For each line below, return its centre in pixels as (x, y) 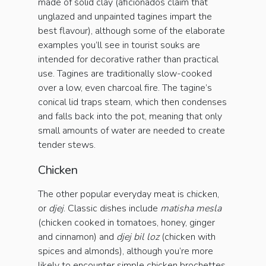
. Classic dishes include (112, 209)
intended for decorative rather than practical (128, 60)
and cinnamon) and (77, 237)
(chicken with (187, 237)
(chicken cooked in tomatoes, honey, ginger (126, 223)
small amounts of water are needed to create (132, 131)
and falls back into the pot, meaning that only (130, 117)
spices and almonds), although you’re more (126, 251)
